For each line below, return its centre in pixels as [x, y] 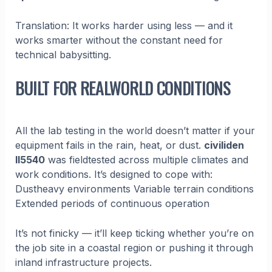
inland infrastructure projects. [83, 263]
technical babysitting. [63, 55]
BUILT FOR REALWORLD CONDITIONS [123, 87]
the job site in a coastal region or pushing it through [134, 248]
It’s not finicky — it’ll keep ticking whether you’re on [134, 233]
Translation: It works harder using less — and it [124, 26]
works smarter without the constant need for [119, 40]
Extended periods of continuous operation [112, 203]
